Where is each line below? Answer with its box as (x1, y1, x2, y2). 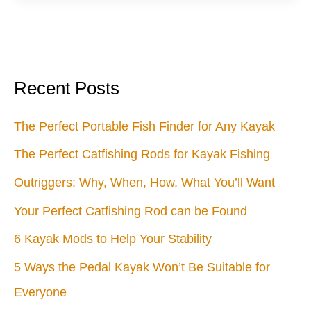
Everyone (14, 284, 67, 299)
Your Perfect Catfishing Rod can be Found (14, 203, 247, 218)
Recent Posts (14, 78, 119, 98)
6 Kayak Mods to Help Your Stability (14, 231, 212, 246)
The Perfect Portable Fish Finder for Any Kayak (14, 118, 275, 133)
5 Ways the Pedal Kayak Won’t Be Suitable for (14, 259, 270, 274)
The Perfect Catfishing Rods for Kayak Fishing (14, 146, 270, 162)
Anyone (32, 12, 75, 28)
